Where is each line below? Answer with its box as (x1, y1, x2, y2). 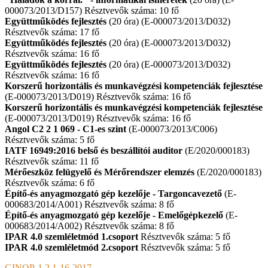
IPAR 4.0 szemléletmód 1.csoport (5, 231, 138, 242)
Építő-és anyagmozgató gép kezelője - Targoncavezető (5, 188, 222, 199)
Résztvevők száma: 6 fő (5, 177, 95, 188)
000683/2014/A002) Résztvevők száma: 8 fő (5, 220, 174, 231)
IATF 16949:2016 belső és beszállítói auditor (5, 145, 182, 156)
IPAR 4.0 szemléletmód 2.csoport (5, 242, 138, 252)
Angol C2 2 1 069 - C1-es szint (5, 123, 126, 134)
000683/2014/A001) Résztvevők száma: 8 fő (5, 199, 174, 209)
